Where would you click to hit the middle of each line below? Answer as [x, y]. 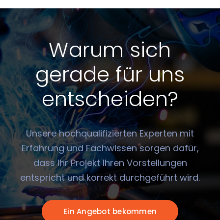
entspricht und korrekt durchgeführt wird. [110, 178]
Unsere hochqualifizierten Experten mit [110, 133]
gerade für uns [110, 74]
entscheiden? [110, 99]
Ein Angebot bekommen [110, 211]
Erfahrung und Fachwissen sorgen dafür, [110, 148]
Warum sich [110, 50]
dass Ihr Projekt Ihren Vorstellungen [110, 163]
